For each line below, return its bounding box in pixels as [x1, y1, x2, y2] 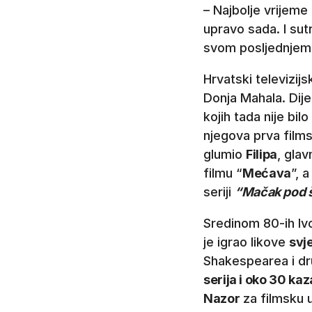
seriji [203, 185, 235, 200]
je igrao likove [203, 235, 289, 250]
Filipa [246, 147, 277, 162]
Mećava [242, 166, 291, 181]
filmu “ [203, 166, 242, 181]
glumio [203, 147, 246, 162]
